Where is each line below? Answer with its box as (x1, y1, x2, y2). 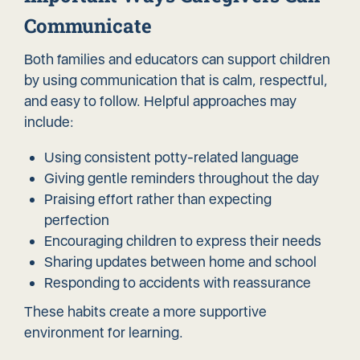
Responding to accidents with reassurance (44, 274, 311, 292)
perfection (44, 211, 109, 229)
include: (24, 113, 74, 131)
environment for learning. (24, 324, 183, 342)
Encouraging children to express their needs (44, 232, 321, 250)
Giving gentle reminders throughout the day (44, 170, 319, 187)
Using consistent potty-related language (44, 149, 299, 166)
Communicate (24, 13, 152, 39)
